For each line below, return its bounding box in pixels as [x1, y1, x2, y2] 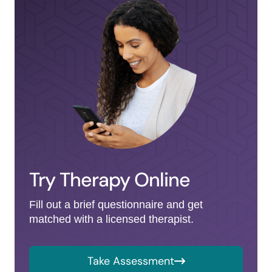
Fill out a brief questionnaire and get [29, 199, 203, 211]
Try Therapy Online [29, 167, 190, 192]
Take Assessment [87, 254, 174, 268]
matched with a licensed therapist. [29, 213, 194, 225]
